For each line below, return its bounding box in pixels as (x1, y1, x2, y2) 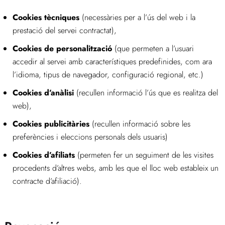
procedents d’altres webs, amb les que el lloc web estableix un (12, 162, 218, 174)
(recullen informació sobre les (89, 118, 190, 130)
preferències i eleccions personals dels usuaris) (12, 131, 168, 143)
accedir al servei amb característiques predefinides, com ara (12, 55, 212, 67)
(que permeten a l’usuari (111, 42, 194, 54)
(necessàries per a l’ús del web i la (79, 11, 195, 23)
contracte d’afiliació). (12, 175, 82, 187)
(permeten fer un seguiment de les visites (77, 149, 213, 161)
